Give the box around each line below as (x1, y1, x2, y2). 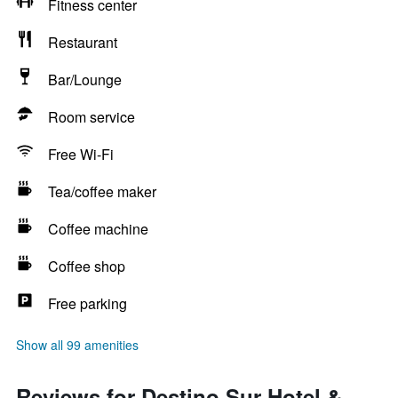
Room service (48, 107, 135, 127)
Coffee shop (48, 256, 125, 276)
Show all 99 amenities (16, 336, 139, 354)
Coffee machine (48, 219, 148, 239)
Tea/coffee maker (48, 181, 156, 202)
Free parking (48, 293, 127, 314)
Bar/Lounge (48, 69, 122, 90)
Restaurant (48, 32, 117, 52)
